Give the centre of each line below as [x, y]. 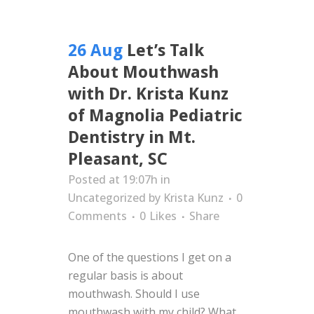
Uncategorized [107, 198]
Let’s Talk [165, 50]
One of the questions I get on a [150, 257]
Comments [97, 216]
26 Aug [95, 50]
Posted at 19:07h [113, 179]
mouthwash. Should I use [134, 294]
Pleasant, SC [118, 159]
